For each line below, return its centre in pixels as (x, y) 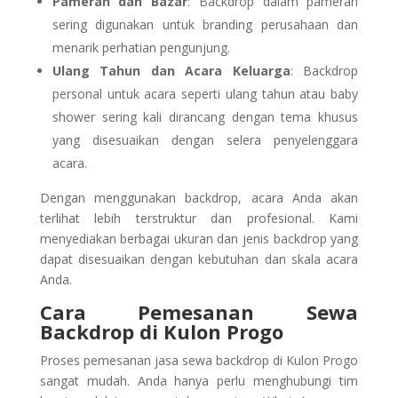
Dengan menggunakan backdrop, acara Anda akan (199, 198)
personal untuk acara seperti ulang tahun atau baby (205, 94)
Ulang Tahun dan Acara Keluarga (171, 71)
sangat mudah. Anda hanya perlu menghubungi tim (199, 381)
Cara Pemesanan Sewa (199, 312)
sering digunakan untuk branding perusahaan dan (205, 25)
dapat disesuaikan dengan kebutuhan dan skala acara (199, 259)
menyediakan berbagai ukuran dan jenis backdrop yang (199, 239)
